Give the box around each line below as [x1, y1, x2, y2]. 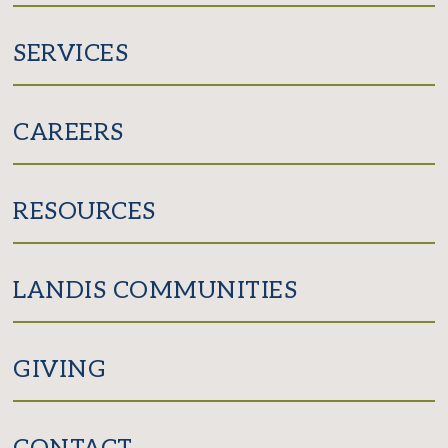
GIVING [13, 355, 107, 385]
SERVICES [13, 39, 129, 69]
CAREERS [13, 118, 124, 148]
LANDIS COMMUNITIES [13, 276, 298, 306]
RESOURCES [13, 197, 156, 227]
